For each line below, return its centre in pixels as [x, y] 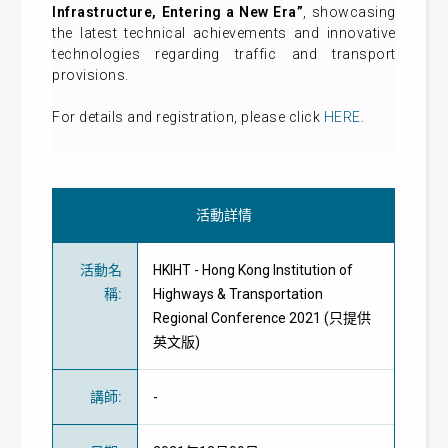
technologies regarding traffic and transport [224, 54]
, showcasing [349, 12]
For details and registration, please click [188, 117]
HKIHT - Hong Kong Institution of [253, 270]
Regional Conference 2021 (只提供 [262, 318]
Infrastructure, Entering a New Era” [178, 12]
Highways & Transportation [238, 294]
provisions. [90, 75]
